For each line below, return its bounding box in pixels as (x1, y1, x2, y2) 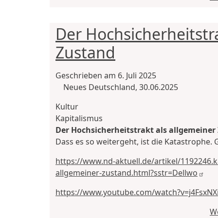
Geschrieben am (55, 70, 118, 81)
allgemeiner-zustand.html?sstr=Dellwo (55, 167, 198, 179)
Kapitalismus (55, 113, 103, 124)
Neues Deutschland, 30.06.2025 (63, 82, 178, 93)
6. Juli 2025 (118, 70, 156, 81)
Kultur (55, 101, 78, 112)
